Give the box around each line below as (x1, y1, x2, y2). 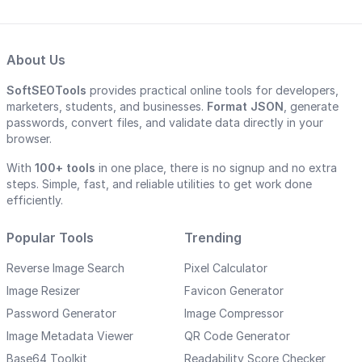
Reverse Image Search (6, 261, 124, 276)
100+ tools (35, 161, 95, 175)
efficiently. (6, 193, 63, 208)
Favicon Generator (184, 284, 284, 298)
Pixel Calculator (184, 261, 267, 276)
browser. (6, 132, 52, 146)
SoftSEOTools (6, 83, 86, 98)
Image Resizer (6, 284, 80, 298)
